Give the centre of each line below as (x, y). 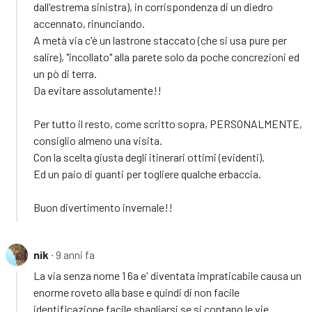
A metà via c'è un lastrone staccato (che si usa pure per (160, 40)
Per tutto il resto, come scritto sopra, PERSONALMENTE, (168, 123)
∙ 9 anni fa (73, 254)
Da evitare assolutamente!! (97, 90)
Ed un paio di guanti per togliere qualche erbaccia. (147, 173)
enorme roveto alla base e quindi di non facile (136, 292)
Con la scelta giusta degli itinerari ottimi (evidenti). (149, 157)
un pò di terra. (65, 73)
